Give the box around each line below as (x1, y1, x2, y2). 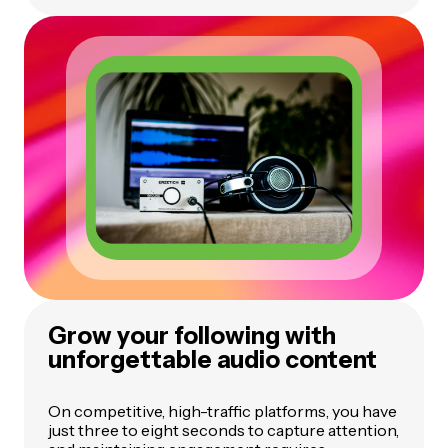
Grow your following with (48, 321, 336, 351)
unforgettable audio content (48, 345, 377, 375)
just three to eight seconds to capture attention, (48, 420, 399, 441)
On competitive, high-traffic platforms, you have (48, 401, 397, 422)
